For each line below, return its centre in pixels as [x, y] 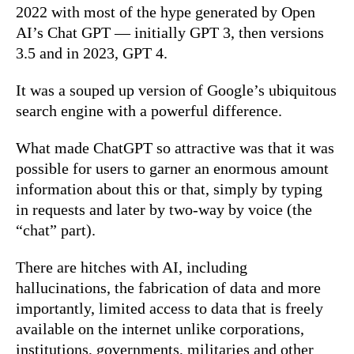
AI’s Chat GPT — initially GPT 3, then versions [170, 32]
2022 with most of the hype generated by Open [166, 11]
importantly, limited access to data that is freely [169, 308]
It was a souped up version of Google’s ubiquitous [176, 90]
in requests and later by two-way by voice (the [164, 209]
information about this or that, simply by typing [169, 188]
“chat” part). [56, 230]
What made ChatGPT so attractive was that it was [175, 147]
